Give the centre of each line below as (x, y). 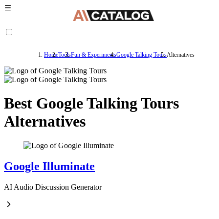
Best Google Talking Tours (91, 103)
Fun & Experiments (94, 55)
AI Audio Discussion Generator (53, 187)
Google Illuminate (49, 166)
